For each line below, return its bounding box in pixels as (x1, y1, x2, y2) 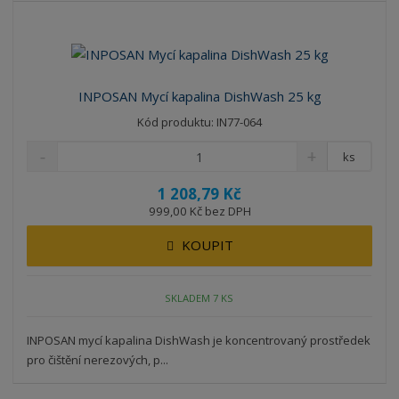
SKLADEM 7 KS (165, 290, 234, 305)
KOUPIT (181, 236, 233, 255)
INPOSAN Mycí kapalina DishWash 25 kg (77, 87, 322, 106)
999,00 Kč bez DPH (148, 203, 251, 220)
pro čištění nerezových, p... (27, 352, 169, 369)
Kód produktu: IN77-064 (137, 114, 262, 131)
